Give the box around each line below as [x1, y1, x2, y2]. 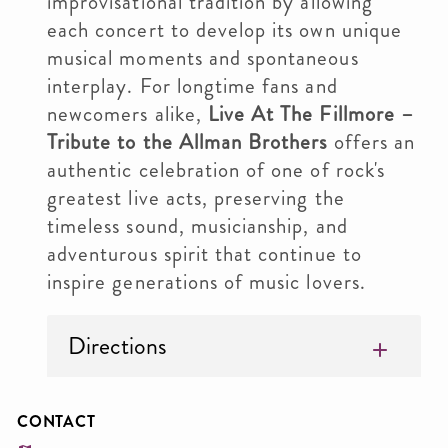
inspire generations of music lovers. [47, 267, 366, 297]
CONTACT [17, 410, 96, 433]
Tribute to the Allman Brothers [47, 127, 328, 157]
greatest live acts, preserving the [47, 183, 345, 213]
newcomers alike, [47, 99, 208, 129]
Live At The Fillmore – [207, 99, 414, 129]
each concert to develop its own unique [47, 15, 402, 45]
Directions [68, 329, 167, 363]
